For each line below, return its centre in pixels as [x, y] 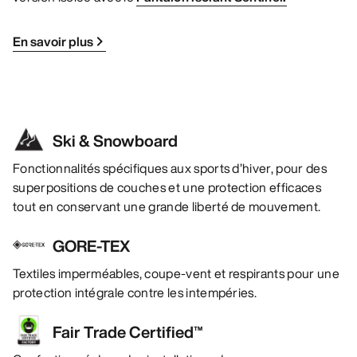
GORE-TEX [91, 246]
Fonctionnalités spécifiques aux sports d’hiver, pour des [170, 169]
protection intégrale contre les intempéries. [135, 293]
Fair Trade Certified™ [127, 332]
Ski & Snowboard [115, 141]
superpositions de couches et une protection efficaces [167, 188]
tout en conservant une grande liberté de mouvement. [167, 207]
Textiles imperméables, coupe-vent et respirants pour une [176, 274]
